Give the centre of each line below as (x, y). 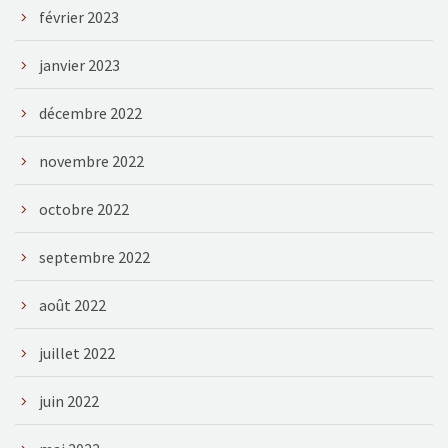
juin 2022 (69, 400)
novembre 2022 (91, 160)
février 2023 (79, 16)
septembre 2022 (94, 256)
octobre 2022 (84, 208)
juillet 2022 (77, 352)
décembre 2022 (90, 112)
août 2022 (72, 304)
